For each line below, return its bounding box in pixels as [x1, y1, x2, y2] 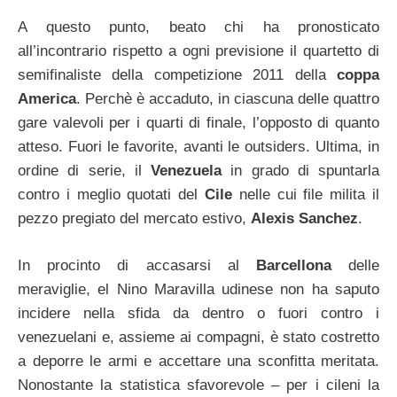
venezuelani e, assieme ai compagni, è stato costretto [18, 328, 379, 346]
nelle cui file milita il [238, 186, 380, 203]
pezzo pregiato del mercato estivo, [18, 210, 251, 227]
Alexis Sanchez [251, 210, 358, 227]
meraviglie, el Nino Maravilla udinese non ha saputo [18, 280, 379, 298]
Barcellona [255, 256, 349, 274]
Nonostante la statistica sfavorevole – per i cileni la [18, 376, 379, 393]
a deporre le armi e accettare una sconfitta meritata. [18, 352, 379, 370]
